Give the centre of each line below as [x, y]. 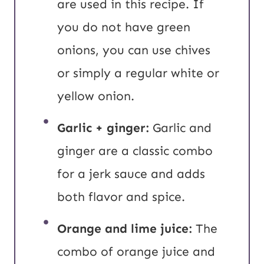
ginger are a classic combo [135, 151]
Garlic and [180, 128]
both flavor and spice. [121, 197]
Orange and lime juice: [125, 229]
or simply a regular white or [138, 73]
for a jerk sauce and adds [131, 174]
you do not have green [124, 27]
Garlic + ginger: [103, 128]
